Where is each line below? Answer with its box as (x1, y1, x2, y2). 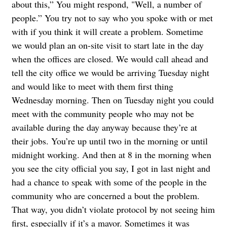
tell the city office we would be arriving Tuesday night (12, 66, 209, 79)
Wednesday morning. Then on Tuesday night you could (12, 94, 214, 106)
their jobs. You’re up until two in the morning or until (12, 135, 208, 147)
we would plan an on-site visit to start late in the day (12, 39, 204, 52)
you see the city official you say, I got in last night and (12, 162, 210, 175)
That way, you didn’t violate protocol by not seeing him (12, 203, 215, 216)
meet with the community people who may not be (12, 107, 194, 120)
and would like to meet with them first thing (12, 80, 173, 93)
